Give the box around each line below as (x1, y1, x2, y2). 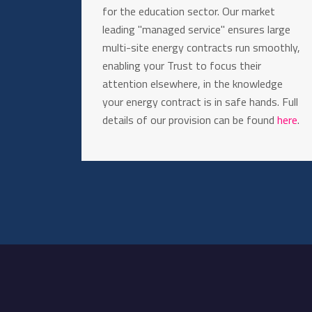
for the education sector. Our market (102, 3, 275, 19)
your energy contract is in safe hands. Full (102, 93, 298, 110)
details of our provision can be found (102, 111, 277, 128)
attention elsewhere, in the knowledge (102, 75, 283, 92)
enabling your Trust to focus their (102, 57, 261, 74)
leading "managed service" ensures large (102, 21, 290, 38)
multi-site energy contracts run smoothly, (102, 39, 300, 56)
